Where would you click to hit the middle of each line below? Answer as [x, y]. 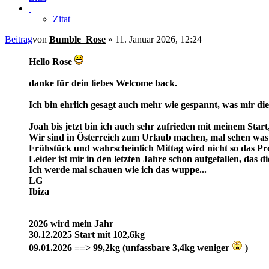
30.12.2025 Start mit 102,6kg [87, 235]
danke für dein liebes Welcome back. [103, 83]
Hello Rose [52, 62]
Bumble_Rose [77, 40]
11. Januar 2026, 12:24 [159, 40]
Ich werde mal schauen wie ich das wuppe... [118, 170]
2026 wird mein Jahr [71, 224]
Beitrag [19, 40]
